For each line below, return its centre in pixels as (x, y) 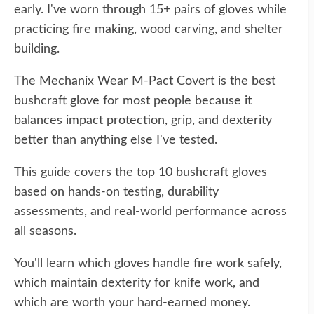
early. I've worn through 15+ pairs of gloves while (150, 10)
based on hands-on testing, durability (116, 192)
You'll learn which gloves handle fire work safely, (148, 264)
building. (37, 49)
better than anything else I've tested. (116, 140)
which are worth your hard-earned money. (132, 303)
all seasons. (45, 231)
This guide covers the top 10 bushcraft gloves (141, 172)
